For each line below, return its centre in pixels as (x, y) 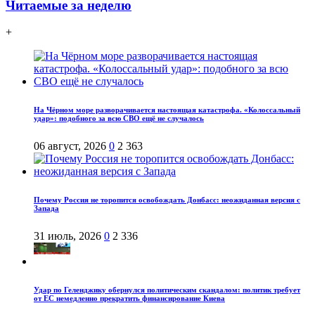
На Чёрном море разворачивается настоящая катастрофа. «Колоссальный (167, 110)
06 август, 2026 (70, 146)
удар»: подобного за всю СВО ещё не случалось (119, 118)
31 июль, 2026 (67, 236)
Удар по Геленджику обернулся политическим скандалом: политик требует (167, 290)
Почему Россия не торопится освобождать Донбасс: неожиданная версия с (167, 200)
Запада (46, 208)
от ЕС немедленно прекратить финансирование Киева (129, 298)
